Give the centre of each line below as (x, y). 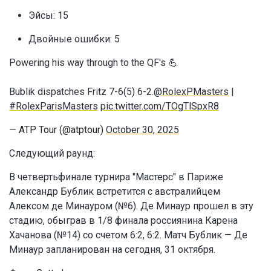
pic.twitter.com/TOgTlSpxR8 (160, 106)
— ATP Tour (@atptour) (57, 130)
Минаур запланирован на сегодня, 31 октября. (112, 250)
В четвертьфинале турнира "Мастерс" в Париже (116, 177)
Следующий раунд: (52, 154)
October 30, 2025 (142, 130)
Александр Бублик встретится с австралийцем (115, 192)
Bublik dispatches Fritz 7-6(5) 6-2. (81, 92)
